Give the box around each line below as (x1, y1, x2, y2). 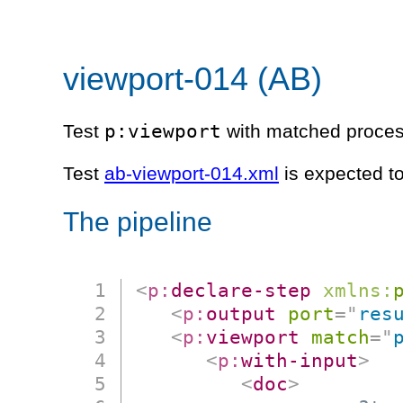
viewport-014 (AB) (63, 59, 322, 97)
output (206, 302, 277, 326)
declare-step (171, 279, 312, 302)
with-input (241, 349, 359, 372)
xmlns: (323, 279, 394, 302)
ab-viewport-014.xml (104, 162, 279, 184)
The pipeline (63, 207, 212, 237)
